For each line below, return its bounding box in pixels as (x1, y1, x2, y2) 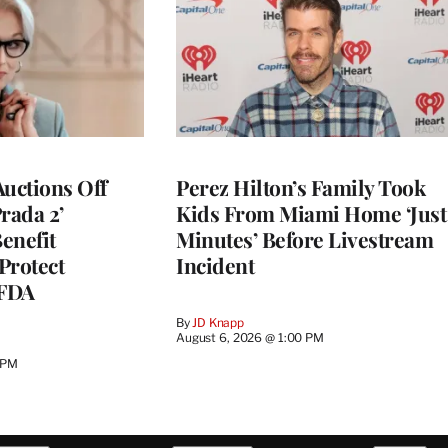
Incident (176, 250, 254, 279)
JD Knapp (192, 314, 245, 330)
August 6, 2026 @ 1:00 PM (176, 329, 324, 345)
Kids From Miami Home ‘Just (176, 198, 446, 227)
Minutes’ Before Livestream (176, 224, 433, 253)
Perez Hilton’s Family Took (176, 172, 425, 201)
